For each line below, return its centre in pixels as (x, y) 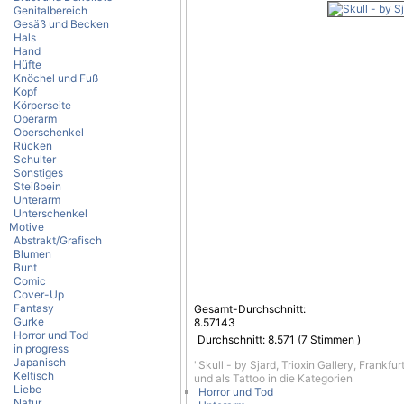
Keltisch (34, 376)
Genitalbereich (50, 10)
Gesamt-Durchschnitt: (250, 309)
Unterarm (37, 200)
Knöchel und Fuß (56, 78)
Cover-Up (39, 294)
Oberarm (35, 119)
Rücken (33, 146)
